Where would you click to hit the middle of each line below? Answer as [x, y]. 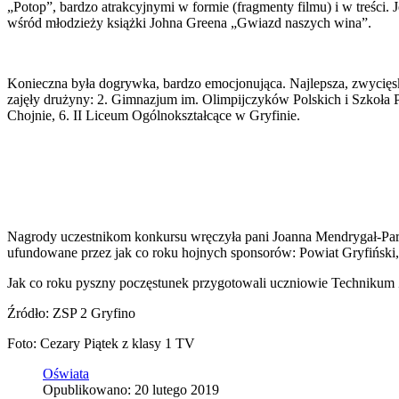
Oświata [66, 373]
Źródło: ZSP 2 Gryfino [71, 313]
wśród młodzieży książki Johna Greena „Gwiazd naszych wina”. [189, 22]
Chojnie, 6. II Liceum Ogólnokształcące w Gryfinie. [154, 115]
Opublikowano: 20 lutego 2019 [131, 389]
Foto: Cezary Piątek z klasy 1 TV [101, 343]
